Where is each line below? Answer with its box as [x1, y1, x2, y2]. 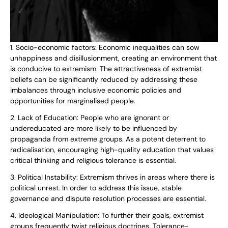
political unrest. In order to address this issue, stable [10, 183, 182, 193]
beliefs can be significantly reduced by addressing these [10, 75, 197, 84]
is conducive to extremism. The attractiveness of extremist [10, 64, 202, 74]
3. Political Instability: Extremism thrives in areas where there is [10, 173, 215, 182]
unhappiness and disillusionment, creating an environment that [10, 53, 217, 63]
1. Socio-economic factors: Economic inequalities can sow [10, 43, 199, 52]
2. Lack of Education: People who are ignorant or [10, 113, 169, 123]
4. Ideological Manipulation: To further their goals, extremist [10, 211, 204, 220]
